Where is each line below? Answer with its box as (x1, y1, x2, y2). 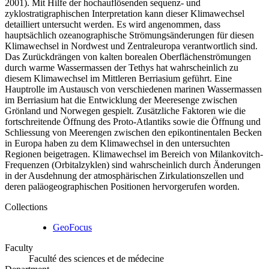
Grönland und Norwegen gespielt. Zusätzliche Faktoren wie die (5, 105, 246, 116)
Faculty (5, 242, 33, 253)
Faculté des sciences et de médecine (29, 253, 164, 264)
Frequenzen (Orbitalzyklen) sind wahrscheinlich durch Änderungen (5, 159, 261, 170)
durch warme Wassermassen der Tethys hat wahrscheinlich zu (5, 62, 238, 73)
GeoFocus (53, 222, 92, 232)
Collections (5, 201, 47, 212)
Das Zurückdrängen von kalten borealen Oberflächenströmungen (5, 51, 251, 62)
